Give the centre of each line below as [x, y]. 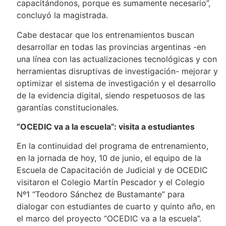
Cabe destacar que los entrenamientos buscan [105, 35]
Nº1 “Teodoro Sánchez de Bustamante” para [100, 194]
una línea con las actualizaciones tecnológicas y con [117, 59]
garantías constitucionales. [67, 107]
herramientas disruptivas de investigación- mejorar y [117, 71]
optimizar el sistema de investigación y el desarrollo [116, 83]
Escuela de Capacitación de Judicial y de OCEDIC [112, 170]
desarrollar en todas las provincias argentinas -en [111, 47]
